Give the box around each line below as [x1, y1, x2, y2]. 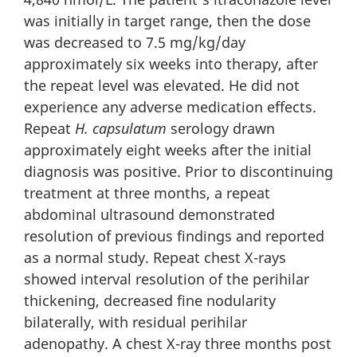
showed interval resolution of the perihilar [24, 269, 309, 288]
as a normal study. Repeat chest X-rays [24, 247, 286, 267]
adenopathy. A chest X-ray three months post [24, 333, 331, 353]
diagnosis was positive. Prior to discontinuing [24, 161, 333, 181]
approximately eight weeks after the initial [24, 139, 312, 159]
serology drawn [167, 118, 275, 138]
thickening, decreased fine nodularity [24, 290, 276, 310]
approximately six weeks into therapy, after [24, 53, 318, 73]
